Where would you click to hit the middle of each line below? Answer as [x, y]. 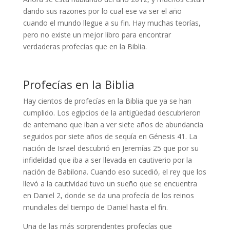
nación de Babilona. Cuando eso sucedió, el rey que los [114, 172]
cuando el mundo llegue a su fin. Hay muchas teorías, [112, 23]
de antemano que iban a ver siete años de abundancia [113, 125]
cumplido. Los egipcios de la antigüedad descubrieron [112, 113]
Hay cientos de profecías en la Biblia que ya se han [107, 101]
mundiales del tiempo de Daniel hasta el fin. [95, 207]
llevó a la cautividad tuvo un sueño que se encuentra [110, 184]
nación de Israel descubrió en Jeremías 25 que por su [111, 148]
